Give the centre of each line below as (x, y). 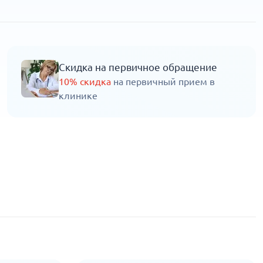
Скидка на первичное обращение (138, 68)
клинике (78, 96)
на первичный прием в (163, 82)
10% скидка (85, 82)
